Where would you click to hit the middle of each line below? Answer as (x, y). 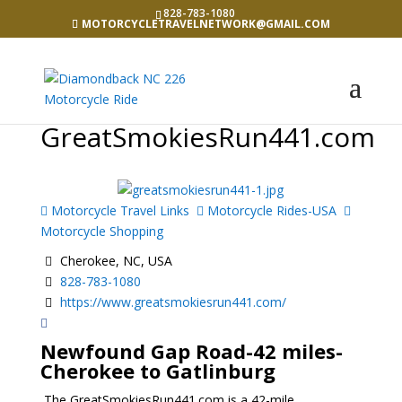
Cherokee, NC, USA (114, 260)
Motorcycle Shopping (101, 231)
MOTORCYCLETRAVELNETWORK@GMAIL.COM (205, 24)
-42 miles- (294, 351)
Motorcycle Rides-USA (270, 210)
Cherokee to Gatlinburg (157, 371)
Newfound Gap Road (143, 351)
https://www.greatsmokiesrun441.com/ (173, 301)
